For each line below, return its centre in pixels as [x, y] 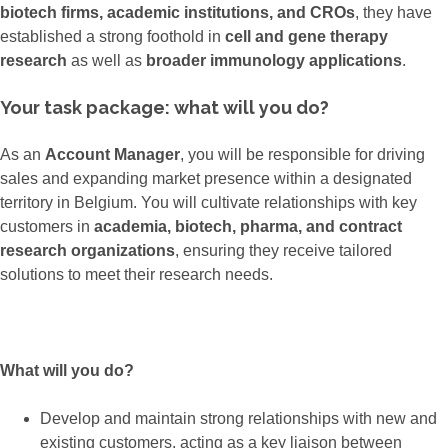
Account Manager [112, 155]
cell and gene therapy [306, 37]
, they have [393, 13]
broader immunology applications [272, 61]
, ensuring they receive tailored [283, 251]
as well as [106, 61]
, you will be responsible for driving [302, 155]
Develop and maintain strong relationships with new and [238, 419]
